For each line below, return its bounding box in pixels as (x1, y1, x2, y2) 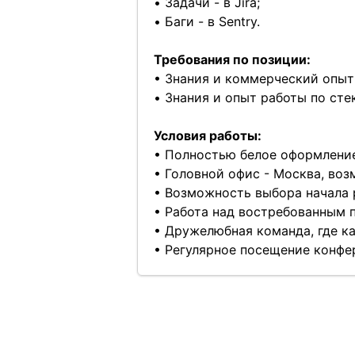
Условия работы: (153, 128, 261, 143)
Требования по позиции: (153, 52, 311, 67)
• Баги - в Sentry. (153, 13, 260, 29)
